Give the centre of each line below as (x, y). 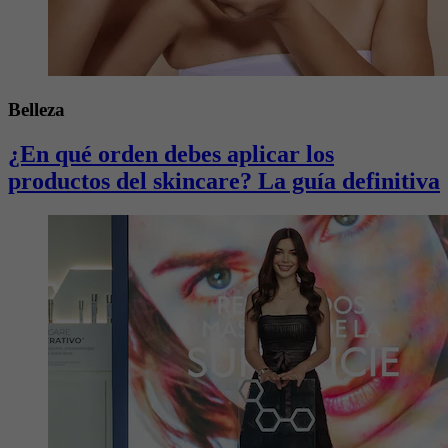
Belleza (36, 109)
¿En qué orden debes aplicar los (171, 153)
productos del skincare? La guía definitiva (224, 180)
